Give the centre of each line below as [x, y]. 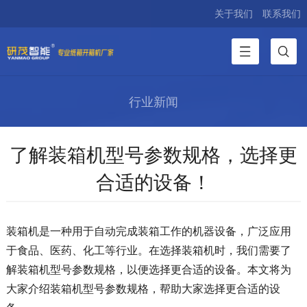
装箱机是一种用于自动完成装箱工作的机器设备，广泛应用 [148, 231]
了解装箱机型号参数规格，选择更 [153, 154]
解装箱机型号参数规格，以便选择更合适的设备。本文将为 [148, 269]
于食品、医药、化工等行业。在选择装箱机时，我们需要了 [148, 250]
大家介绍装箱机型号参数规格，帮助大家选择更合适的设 [143, 288]
